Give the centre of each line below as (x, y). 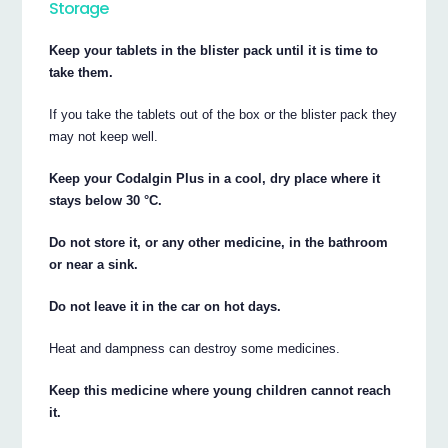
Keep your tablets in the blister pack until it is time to (214, 50)
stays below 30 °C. (106, 200)
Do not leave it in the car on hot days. (165, 306)
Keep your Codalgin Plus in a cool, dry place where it (215, 178)
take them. (81, 72)
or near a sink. (94, 264)
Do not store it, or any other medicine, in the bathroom (219, 242)
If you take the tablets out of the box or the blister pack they (223, 114)
